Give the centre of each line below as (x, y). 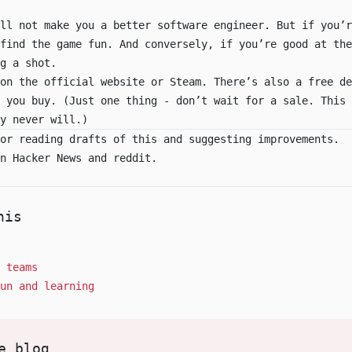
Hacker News (47, 158)
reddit (132, 158)
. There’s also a (255, 82)
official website (94, 82)
